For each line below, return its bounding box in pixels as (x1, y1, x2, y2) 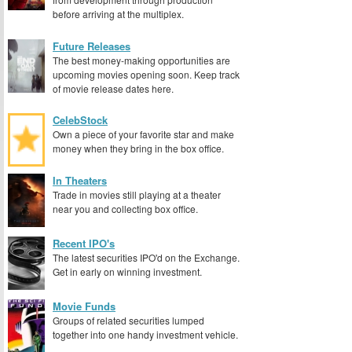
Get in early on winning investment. (53, 264, 202, 278)
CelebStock (53, 112, 108, 128)
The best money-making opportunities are (53, 53, 230, 67)
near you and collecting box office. (53, 201, 198, 215)
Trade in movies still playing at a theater (53, 187, 221, 201)
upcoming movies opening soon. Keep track (53, 67, 240, 81)
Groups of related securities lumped (53, 313, 204, 327)
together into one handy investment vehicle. (53, 327, 238, 341)
